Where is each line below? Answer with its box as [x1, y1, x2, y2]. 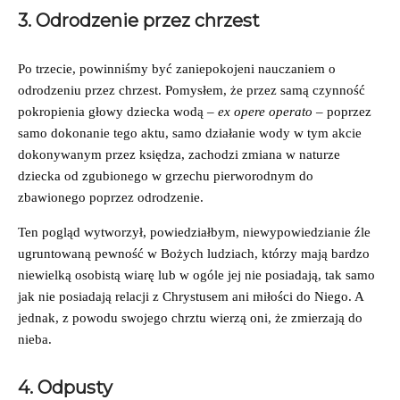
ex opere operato [218, 104, 312, 119]
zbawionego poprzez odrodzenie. [18, 189, 207, 204]
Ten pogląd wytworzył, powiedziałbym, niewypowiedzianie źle [18, 224, 371, 239]
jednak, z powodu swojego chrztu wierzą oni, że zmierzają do [18, 310, 362, 325]
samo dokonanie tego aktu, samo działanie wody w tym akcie [18, 125, 362, 140]
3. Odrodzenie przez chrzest [18, 9, 260, 31]
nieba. [18, 331, 55, 346]
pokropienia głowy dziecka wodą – [18, 104, 218, 119]
